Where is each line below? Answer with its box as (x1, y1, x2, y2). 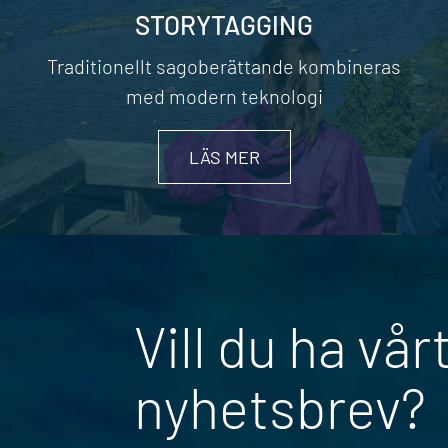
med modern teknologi (125, 84, 323, 109)
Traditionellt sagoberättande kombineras (47, 54, 401, 79)
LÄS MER (188, 146, 260, 169)
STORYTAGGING (135, 9, 313, 41)
